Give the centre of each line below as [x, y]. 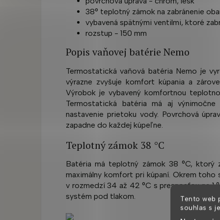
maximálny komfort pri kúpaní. [118, 175]
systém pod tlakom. [101, 196]
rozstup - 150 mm [116, 33]
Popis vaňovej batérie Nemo [128, 52]
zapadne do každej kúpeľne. [114, 125]
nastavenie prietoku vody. [112, 114]
